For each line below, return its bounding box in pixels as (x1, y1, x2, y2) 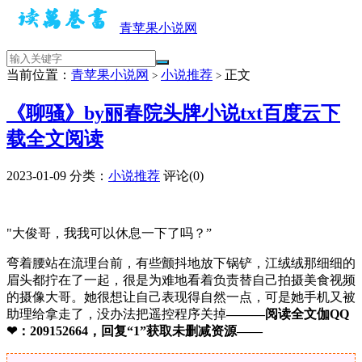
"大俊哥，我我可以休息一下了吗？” (6, 225, 212, 240)
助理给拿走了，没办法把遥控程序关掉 (6, 306, 226, 321)
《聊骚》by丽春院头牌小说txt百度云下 (6, 102, 340, 124)
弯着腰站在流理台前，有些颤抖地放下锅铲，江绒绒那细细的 (6, 255, 356, 270)
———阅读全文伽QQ (226, 306, 349, 321)
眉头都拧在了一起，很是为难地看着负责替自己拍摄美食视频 (6, 272, 356, 287)
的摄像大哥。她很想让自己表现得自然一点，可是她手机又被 (6, 289, 356, 304)
